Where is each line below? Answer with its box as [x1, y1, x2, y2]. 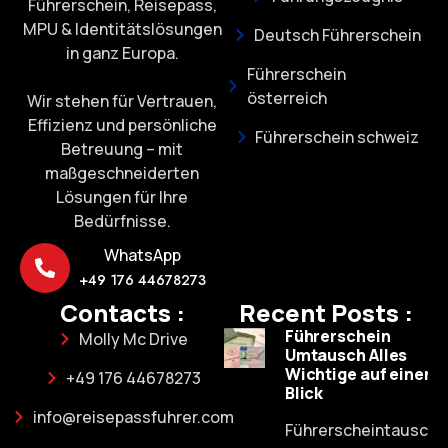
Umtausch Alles [284, 344, 408, 367]
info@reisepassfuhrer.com [32, 406, 234, 429]
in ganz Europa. [65, 42, 179, 65]
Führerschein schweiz [255, 126, 420, 149]
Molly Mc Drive [78, 328, 188, 351]
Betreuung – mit [61, 138, 183, 161]
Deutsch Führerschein [253, 24, 421, 47]
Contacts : [59, 296, 185, 330]
